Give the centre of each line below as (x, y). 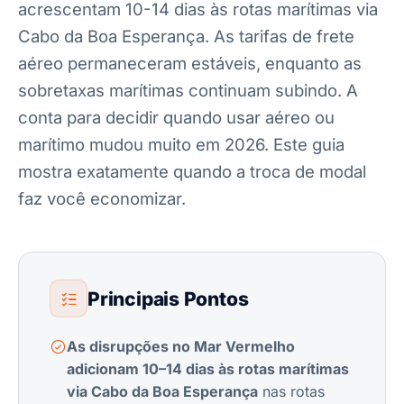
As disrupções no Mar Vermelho (181, 346)
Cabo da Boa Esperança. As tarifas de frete (186, 36)
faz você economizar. (102, 198)
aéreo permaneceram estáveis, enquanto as (190, 63)
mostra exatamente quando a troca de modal (192, 171)
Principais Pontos (168, 298)
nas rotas (291, 391)
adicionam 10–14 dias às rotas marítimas (208, 369)
